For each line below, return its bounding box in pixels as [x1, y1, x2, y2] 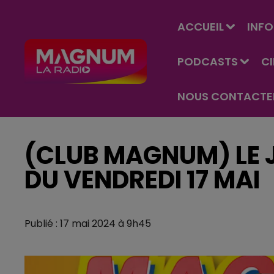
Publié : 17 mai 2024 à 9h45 [24, 217, 151, 231]
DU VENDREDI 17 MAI [24, 163, 260, 197]
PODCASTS [177, 54, 238, 69]
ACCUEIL [177, 19, 224, 34]
